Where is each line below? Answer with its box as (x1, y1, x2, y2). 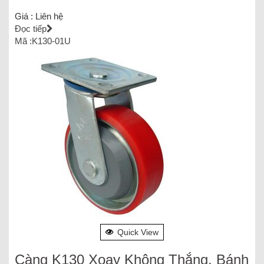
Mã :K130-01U (15, 35, 71, 46)
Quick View (117, 227, 159, 237)
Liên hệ (35, 11, 63, 21)
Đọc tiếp (15, 23, 47, 34)
